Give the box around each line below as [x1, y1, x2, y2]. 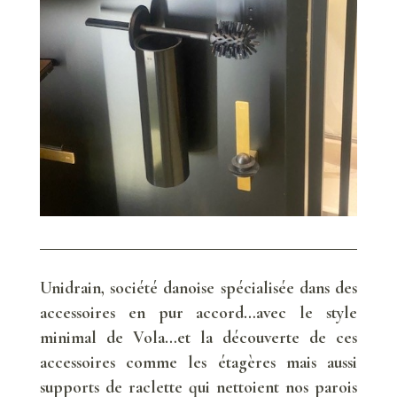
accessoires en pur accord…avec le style [39, 302, 358, 324]
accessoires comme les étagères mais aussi [39, 352, 358, 374]
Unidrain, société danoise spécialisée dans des [39, 277, 358, 300]
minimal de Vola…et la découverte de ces [39, 327, 358, 349]
